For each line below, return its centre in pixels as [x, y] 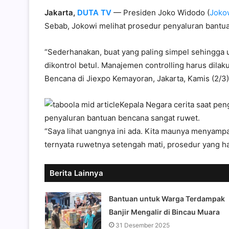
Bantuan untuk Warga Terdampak [167, 198]
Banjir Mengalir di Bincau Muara [164, 212]
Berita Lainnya [76, 173]
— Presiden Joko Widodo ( [161, 12]
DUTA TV [94, 12]
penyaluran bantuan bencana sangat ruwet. [122, 118]
